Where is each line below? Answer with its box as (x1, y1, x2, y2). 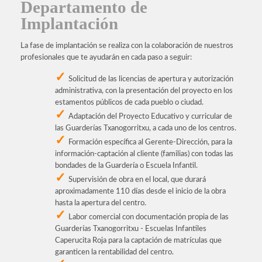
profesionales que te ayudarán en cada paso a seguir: (20, 53, 192, 61)
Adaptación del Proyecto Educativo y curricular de (68, 112, 232, 120)
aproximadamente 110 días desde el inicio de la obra (54, 187, 226, 195)
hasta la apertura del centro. (54, 199, 146, 207)
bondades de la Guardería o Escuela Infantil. (54, 161, 198, 170)
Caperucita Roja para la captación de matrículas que (54, 236, 222, 244)
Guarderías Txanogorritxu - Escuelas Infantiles (54, 225, 206, 233)
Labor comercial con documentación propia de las (68, 213, 229, 221)
